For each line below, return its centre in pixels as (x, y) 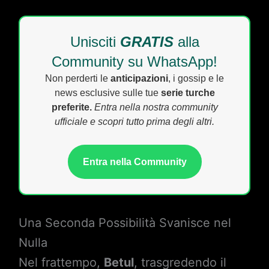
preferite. (71, 107)
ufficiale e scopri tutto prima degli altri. (134, 122)
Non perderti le (78, 79)
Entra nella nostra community (156, 107)
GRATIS (147, 42)
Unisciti (95, 42)
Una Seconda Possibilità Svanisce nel (125, 223)
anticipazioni (139, 79)
